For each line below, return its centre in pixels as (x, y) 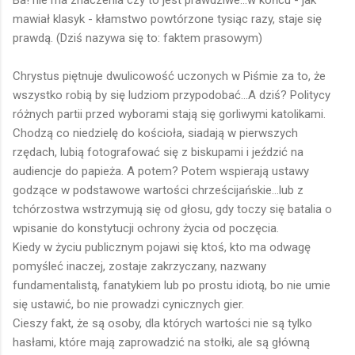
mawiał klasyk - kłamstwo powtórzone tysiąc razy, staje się (167, 19)
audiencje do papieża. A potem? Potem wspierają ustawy (161, 172)
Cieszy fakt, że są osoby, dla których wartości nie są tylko (162, 324)
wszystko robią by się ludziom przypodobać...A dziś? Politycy (172, 95)
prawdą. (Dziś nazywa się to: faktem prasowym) (137, 38)
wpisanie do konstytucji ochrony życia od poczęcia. (146, 229)
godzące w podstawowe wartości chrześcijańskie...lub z (158, 191)
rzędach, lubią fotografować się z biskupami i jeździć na (158, 153)
